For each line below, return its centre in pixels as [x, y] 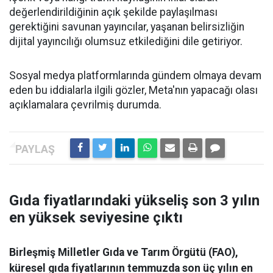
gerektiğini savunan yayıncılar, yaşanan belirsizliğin [127, 27]
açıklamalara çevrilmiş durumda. [85, 105]
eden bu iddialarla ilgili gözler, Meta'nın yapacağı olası [133, 90]
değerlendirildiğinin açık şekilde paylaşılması [113, 12]
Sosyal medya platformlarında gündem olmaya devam [135, 76]
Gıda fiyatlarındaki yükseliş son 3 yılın [134, 200]
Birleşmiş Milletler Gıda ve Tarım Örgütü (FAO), [124, 252]
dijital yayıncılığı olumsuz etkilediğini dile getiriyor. [126, 41]
